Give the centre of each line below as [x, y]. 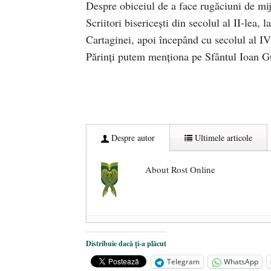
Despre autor [132, 138]
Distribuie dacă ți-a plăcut [126, 244]
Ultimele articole [222, 138]
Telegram [183, 262]
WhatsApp [241, 262]
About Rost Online [180, 170]
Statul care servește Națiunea [181, 252]
